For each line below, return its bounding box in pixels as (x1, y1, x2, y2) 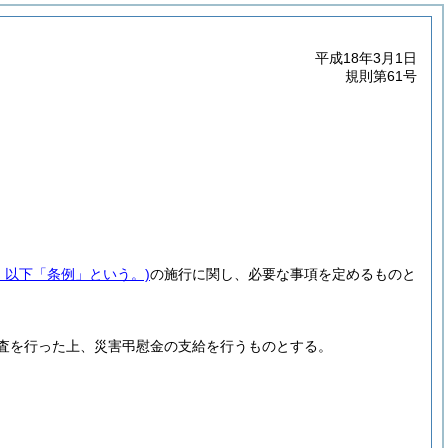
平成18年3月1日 (315, 50, 417, 66)
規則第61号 (345, 68, 417, 84)
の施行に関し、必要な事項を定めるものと (150, 266, 416, 282)
